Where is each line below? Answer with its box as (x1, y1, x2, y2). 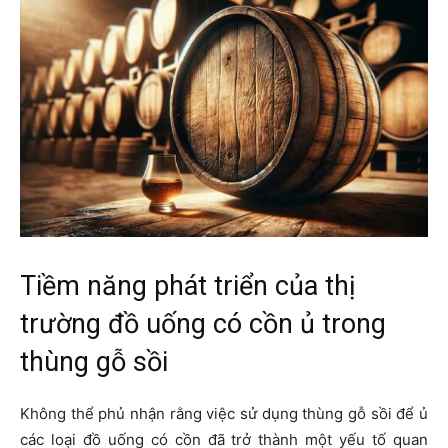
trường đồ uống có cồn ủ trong (20, 308, 386, 341)
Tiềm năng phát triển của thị (20, 270, 356, 303)
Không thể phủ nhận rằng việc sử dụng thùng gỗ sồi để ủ (20, 404, 428, 424)
